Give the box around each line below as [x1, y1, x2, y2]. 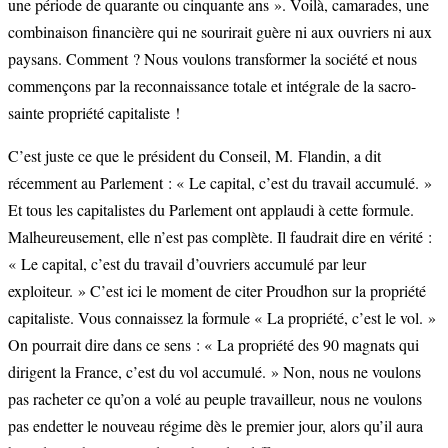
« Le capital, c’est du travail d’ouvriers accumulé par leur [8, 252, 366, 274]
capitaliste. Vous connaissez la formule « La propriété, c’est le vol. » [8, 306, 436, 328]
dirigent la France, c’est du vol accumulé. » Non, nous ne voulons [8, 360, 421, 382]
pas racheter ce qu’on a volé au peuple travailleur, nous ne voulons [8, 387, 422, 409]
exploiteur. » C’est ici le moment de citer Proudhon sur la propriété [8, 279, 426, 301]
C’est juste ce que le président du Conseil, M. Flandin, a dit [8, 144, 381, 166]
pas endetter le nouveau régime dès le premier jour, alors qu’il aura [8, 414, 423, 436]
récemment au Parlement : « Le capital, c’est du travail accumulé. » [8, 171, 432, 193]
